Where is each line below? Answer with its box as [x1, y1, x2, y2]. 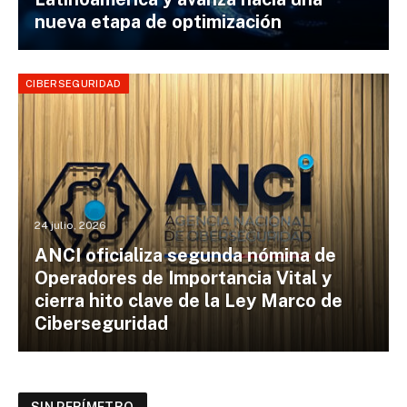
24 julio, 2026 [34, 219, 106, 233]
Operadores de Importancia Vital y [34, 267, 332, 290]
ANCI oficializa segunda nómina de [34, 244, 336, 267]
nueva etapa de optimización [34, 11, 282, 34]
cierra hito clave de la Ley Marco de [34, 290, 342, 313]
